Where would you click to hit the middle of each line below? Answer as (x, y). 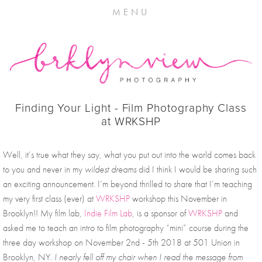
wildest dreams (112, 170)
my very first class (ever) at (49, 199)
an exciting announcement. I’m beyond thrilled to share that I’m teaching (127, 184)
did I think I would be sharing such (198, 170)
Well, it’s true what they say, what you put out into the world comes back (129, 155)
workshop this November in (178, 199)
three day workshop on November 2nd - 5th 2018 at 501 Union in (121, 243)
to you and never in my (44, 170)
